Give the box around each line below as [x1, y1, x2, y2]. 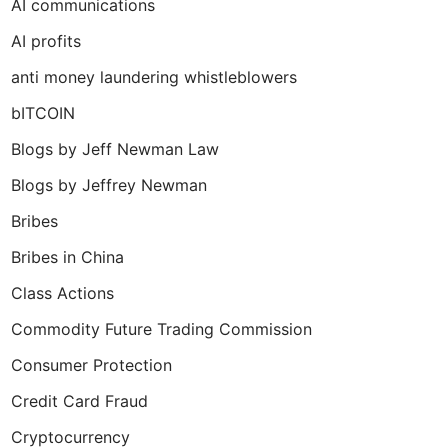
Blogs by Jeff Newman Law [11, 139, 219, 159]
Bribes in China [11, 247, 124, 267]
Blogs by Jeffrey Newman [11, 175, 207, 195]
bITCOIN [11, 103, 75, 123]
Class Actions [11, 283, 114, 303]
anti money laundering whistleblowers [11, 67, 297, 87]
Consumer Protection [11, 355, 172, 375]
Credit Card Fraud [11, 391, 148, 411]
